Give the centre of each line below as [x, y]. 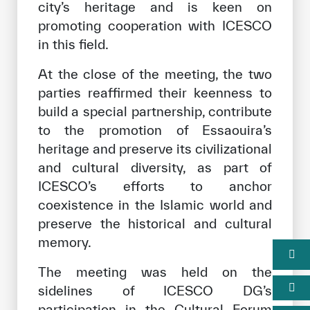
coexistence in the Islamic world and [155, 204]
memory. [64, 242]
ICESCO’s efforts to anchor [155, 186]
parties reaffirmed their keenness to [155, 92]
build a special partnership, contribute [155, 111]
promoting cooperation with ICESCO [155, 25]
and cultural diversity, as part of [155, 167]
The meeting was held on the [155, 272]
